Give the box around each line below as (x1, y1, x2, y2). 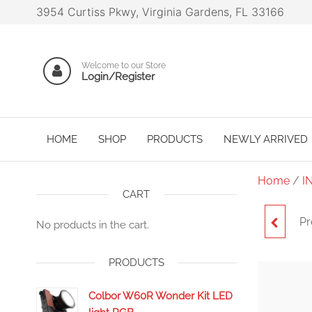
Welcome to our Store (81, 60, 166, 70)
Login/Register (81, 70, 155, 83)
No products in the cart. (36, 219, 149, 231)
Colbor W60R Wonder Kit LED (88, 290, 233, 302)
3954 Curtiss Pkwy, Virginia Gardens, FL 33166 (36, 5, 284, 19)
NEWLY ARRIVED (224, 133, 308, 146)
